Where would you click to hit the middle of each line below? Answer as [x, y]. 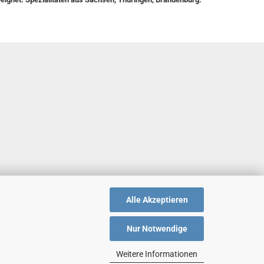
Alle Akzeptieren [157, 199]
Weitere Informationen [157, 254]
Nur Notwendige [157, 229]
